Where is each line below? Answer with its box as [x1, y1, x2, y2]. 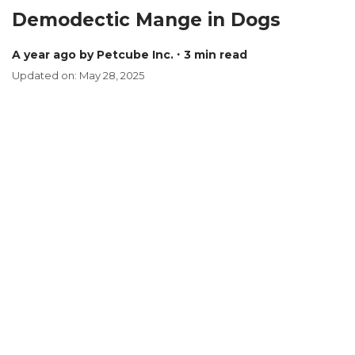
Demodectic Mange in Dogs [12, 9, 281, 31]
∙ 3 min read [177, 48, 247, 62]
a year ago [21, 48, 76, 62]
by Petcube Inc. [79, 48, 174, 62]
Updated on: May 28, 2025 [12, 69, 144, 82]
